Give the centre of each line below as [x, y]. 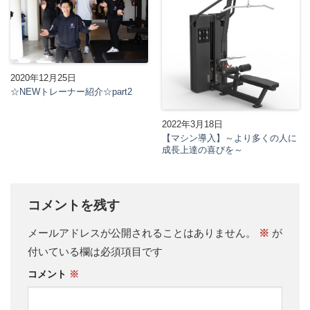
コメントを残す [75, 205]
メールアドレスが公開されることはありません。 [142, 233]
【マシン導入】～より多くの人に [229, 138]
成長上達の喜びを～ [202, 149]
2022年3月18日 [192, 124]
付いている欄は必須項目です [95, 252]
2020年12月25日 [43, 77]
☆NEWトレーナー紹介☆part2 [71, 91]
